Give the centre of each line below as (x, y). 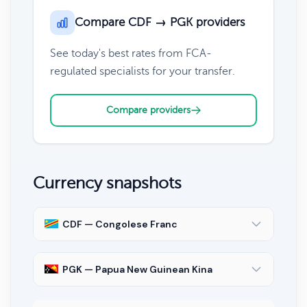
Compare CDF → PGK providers (160, 22)
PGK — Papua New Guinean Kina (137, 269)
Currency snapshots (107, 183)
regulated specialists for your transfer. (143, 71)
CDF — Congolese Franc (120, 224)
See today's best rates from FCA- (131, 53)
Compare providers (148, 110)
